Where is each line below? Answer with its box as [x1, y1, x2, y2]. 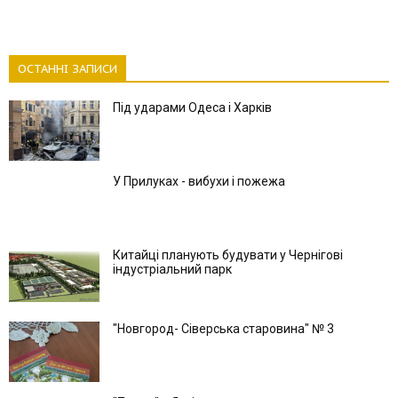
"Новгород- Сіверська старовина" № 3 [113, 321, 334, 336]
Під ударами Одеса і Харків [113, 99, 272, 115]
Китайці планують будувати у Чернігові [113, 247, 343, 262]
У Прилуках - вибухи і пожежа [113, 173, 285, 188]
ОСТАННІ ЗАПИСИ [18, 60, 117, 76]
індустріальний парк [113, 261, 232, 276]
